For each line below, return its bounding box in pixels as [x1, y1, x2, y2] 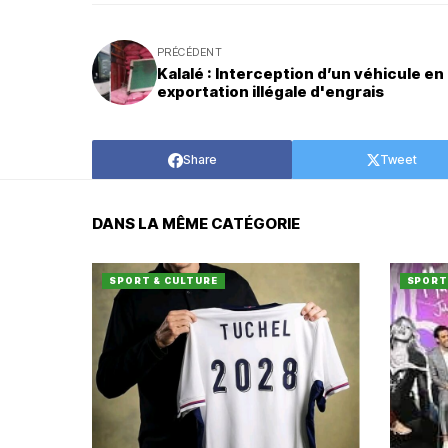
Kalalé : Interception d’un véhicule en [157, 64, 444, 83]
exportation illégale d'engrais [157, 82, 384, 101]
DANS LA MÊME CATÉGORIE [92, 214, 300, 233]
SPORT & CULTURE [109, 275, 218, 286]
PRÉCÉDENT [157, 45, 222, 59]
